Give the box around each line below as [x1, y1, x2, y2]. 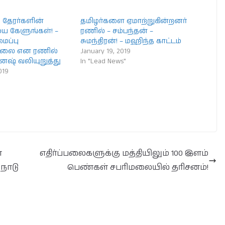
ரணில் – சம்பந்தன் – [80, 26, 154, 36]
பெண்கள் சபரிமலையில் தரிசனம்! [67, 162, 208, 173]
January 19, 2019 [80, 46, 131, 56]
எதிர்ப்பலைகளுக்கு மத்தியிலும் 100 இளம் [40, 148, 208, 159]
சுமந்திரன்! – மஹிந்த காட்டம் [80, 36, 182, 46]
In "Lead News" [80, 56, 127, 66]
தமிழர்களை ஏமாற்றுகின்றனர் [80, 16, 187, 26]
